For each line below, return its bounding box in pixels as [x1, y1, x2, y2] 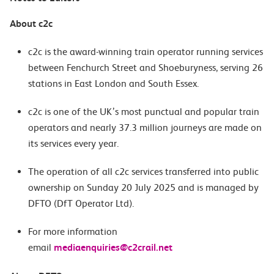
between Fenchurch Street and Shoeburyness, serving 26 [28, 62, 263, 73]
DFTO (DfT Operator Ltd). [28, 198, 136, 209]
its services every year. [28, 138, 125, 149]
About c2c [10, 18, 53, 29]
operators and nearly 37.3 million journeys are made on [28, 122, 262, 133]
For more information [28, 226, 117, 237]
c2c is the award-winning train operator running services [28, 46, 263, 57]
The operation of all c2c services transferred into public [28, 166, 259, 177]
